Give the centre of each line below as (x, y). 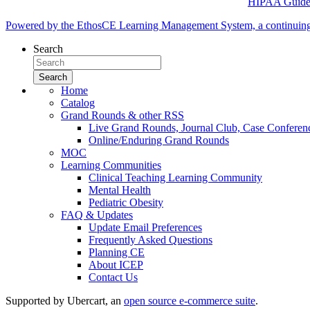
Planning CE (117, 252)
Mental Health (120, 190)
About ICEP (116, 264)
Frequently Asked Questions (151, 239)
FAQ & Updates (97, 215)
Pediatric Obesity (126, 202)
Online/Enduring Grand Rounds (159, 140)
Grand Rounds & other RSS (122, 115)
